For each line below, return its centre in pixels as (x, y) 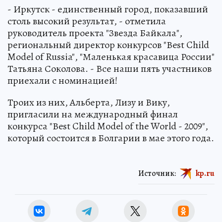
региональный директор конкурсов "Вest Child (108, 45)
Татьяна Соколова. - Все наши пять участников (110, 69)
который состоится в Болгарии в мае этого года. (111, 138)
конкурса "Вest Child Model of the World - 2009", (108, 126)
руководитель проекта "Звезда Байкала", (95, 33)
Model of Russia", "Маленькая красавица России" (111, 57)
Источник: (157, 173)
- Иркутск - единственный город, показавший (108, 9)
